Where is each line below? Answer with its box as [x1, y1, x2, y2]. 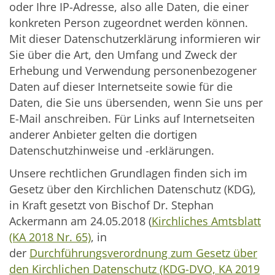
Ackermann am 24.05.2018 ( [9, 214, 152, 229]
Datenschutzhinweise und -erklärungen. [9, 143, 214, 158]
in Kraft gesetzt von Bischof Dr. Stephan [9, 198, 214, 213]
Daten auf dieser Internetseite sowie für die [9, 79, 233, 95]
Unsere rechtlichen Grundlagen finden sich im [9, 166, 247, 181]
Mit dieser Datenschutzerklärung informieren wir [9, 31, 260, 47]
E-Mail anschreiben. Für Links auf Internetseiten [9, 111, 255, 126]
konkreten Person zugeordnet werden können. [9, 15, 248, 31]
